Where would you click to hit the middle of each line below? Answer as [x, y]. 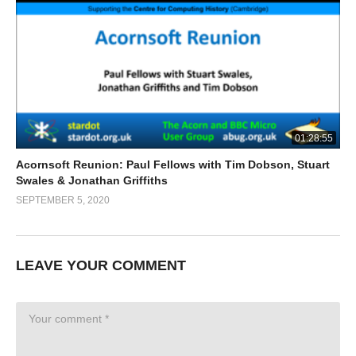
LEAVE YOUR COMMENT [101, 266]
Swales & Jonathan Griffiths [92, 181]
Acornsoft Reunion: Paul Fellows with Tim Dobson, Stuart [173, 165]
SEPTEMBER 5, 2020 [63, 201]
